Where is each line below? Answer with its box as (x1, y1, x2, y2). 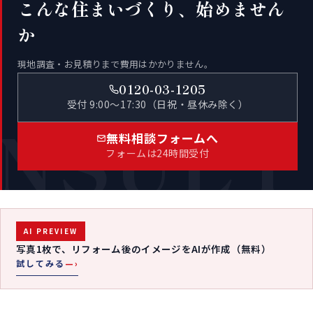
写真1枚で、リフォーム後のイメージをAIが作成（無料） (16, 242, 272, 256)
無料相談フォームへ (105, 129, 219, 147)
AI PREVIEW (24, 226, 78, 237)
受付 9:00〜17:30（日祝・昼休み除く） (66, 97, 249, 112)
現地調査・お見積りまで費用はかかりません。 (17, 57, 214, 71)
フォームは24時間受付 (105, 146, 210, 161)
